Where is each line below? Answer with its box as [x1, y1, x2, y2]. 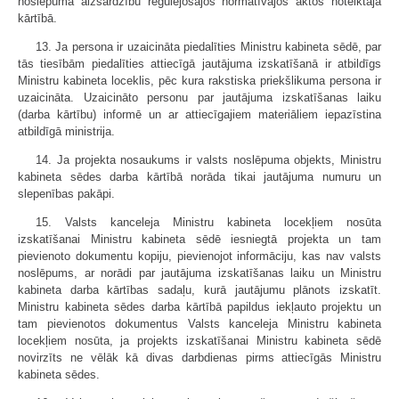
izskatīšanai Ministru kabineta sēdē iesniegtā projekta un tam [18, 232, 381, 246]
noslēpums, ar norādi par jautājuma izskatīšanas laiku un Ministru [18, 266, 381, 280]
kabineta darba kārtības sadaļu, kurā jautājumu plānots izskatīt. [18, 283, 381, 297]
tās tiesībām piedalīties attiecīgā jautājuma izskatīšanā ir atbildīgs [18, 57, 381, 70]
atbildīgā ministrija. [18, 125, 115, 138]
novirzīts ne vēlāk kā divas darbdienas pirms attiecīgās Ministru [18, 351, 381, 364]
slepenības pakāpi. [18, 187, 115, 200]
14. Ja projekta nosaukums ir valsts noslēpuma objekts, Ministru [36, 153, 381, 167]
